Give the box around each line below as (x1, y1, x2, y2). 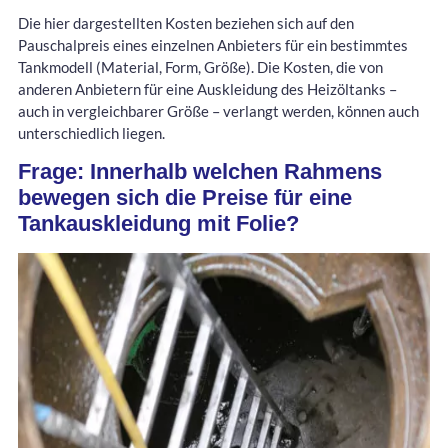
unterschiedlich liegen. (18, 123, 165, 142)
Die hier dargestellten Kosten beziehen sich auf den (18, 13, 354, 32)
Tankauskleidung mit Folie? (18, 210, 299, 236)
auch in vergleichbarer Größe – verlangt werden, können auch (18, 101, 419, 120)
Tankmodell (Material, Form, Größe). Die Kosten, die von (18, 57, 383, 76)
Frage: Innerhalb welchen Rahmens (18, 158, 382, 184)
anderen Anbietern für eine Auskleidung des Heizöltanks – (18, 79, 397, 98)
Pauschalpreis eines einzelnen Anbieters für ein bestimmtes (18, 35, 408, 54)
